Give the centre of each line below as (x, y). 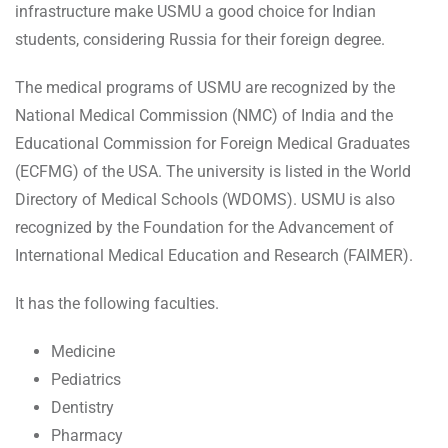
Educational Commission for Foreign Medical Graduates (212, 144)
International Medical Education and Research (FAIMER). (214, 256)
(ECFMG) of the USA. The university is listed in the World (213, 172)
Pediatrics (86, 380)
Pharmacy (87, 436)
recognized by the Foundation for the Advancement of (204, 228)
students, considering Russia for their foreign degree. (200, 40)
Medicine (83, 352)
